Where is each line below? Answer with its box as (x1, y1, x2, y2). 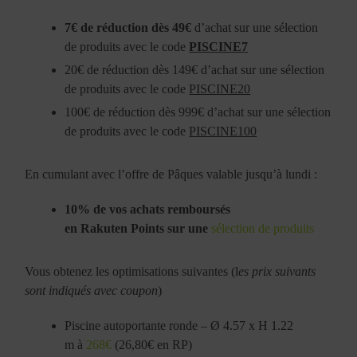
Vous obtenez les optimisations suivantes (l (25, 264, 239, 278)
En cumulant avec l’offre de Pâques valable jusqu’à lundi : (25, 167, 318, 181)
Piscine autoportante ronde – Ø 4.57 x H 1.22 (65, 318, 294, 332)
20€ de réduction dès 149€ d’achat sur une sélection (65, 62, 325, 76)
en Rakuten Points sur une (65, 221, 209, 235)
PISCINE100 (189, 124, 257, 138)
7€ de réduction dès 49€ (65, 20, 192, 34)
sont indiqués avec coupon (25, 283, 159, 297)
